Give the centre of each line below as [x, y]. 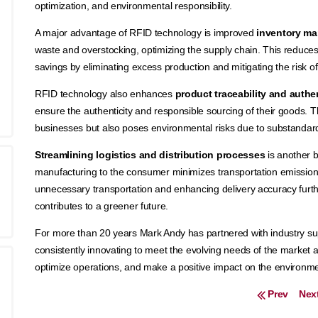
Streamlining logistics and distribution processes [150, 155]
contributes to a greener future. [102, 206]
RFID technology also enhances [105, 94]
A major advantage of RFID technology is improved [146, 33]
